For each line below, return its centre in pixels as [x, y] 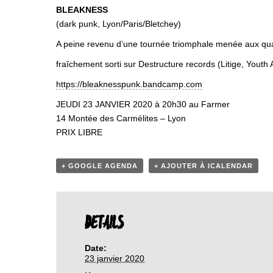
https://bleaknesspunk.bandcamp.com [129, 84]
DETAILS [104, 224]
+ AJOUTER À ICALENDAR [204, 166]
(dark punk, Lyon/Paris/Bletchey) [119, 24]
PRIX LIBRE [79, 132]
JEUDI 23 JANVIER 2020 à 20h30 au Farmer [143, 104]
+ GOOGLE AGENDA [100, 166]
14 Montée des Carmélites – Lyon [121, 118]
